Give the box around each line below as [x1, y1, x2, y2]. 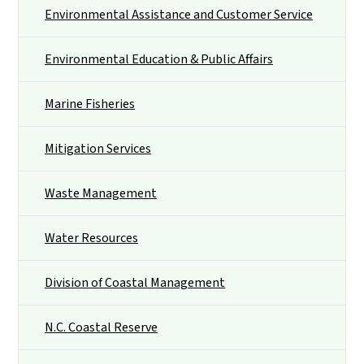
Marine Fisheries [45, 95, 135, 114]
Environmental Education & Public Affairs [45, 50, 273, 69]
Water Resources [45, 229, 138, 248]
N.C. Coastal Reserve [45, 318, 158, 337]
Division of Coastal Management [45, 274, 225, 292]
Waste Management [45, 184, 157, 203]
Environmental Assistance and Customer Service [45, 6, 313, 24]
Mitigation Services [45, 140, 151, 158]
